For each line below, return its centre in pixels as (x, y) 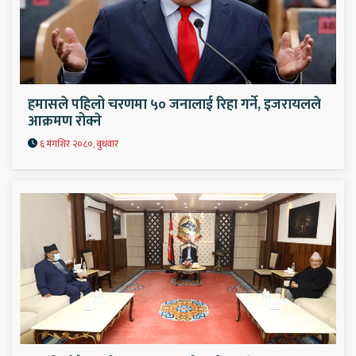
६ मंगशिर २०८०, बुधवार (78, 143)
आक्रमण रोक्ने (65, 121)
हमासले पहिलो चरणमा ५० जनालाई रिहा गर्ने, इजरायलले (174, 104)
